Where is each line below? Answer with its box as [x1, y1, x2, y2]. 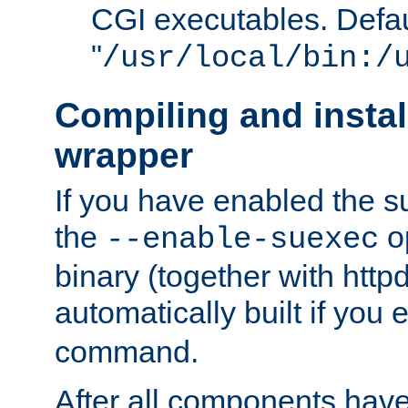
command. [55, 333, 199, 369]
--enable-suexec [106, 221, 379, 257]
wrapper [55, 136, 193, 176]
